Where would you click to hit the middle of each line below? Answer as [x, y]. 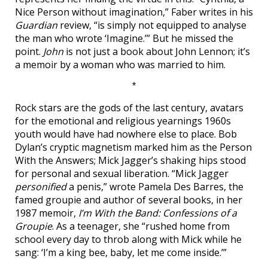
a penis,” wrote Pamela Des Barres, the [155, 187]
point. [29, 51]
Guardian [36, 25]
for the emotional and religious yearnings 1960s [123, 121]
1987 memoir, [47, 213]
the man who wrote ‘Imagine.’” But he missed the [124, 38]
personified [41, 187]
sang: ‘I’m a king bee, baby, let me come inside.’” [121, 252]
